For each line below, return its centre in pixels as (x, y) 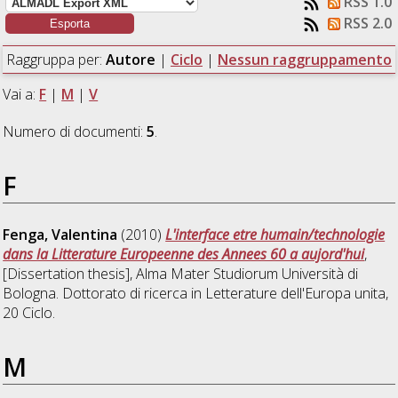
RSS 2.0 (366, 24)
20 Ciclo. (29, 312)
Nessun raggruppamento (304, 59)
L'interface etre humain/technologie (275, 234)
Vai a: (21, 94)
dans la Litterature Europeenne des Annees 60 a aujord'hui (184, 254)
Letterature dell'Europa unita (296, 293)
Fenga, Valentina (60, 234)
